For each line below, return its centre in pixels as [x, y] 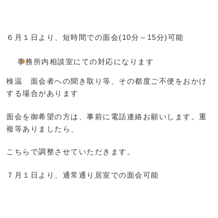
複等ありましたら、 [43, 128]
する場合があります [43, 93]
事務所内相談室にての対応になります [86, 62]
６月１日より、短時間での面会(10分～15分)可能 [95, 37]
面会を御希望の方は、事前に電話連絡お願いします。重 [107, 116]
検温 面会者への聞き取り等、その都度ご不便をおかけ [107, 81]
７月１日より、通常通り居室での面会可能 [83, 175]
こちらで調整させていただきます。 [71, 152]
